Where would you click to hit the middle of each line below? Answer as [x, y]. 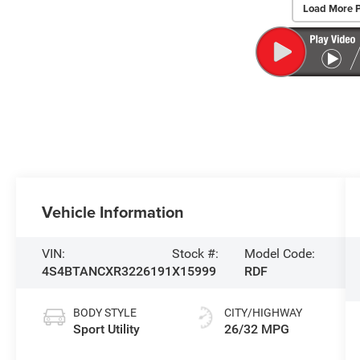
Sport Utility [107, 329]
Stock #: [196, 254]
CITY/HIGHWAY [263, 313]
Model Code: [280, 254]
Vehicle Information [113, 212]
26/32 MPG [256, 329]
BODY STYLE [105, 313]
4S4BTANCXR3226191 [107, 272]
